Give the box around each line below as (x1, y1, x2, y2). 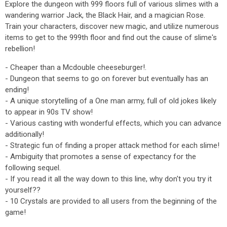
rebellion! (5, 44, 35, 53)
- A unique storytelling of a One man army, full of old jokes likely (5, 96, 216, 105)
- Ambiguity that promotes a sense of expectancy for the (5, 152, 196, 161)
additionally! (5, 130, 44, 139)
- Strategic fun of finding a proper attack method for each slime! (5, 141, 219, 150)
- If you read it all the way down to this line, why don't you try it (5, 174, 212, 183)
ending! (5, 85, 29, 94)
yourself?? (5, 185, 41, 195)
